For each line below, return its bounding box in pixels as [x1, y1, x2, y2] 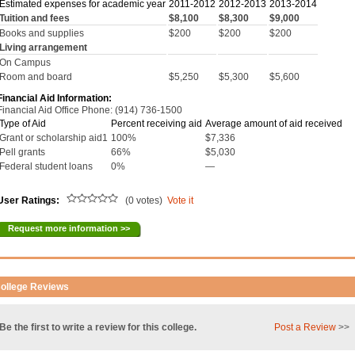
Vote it [167, 195, 194, 206]
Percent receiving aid [111, 118, 203, 129]
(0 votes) [118, 195, 168, 206]
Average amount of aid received [205, 118, 343, 129]
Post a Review [274, 322, 337, 333]
